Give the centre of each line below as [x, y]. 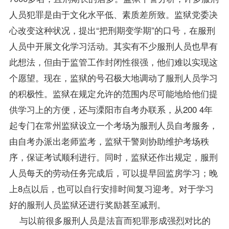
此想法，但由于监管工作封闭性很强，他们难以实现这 [113, 62]
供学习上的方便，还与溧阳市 [65, 109]
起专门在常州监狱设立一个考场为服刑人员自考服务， [113, 125]
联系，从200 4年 [180, 109]
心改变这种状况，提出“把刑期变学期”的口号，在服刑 [112, 30]
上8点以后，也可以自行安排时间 [72, 189]
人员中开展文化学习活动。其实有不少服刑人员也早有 [113, 46]
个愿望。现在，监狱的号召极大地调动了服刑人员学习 [113, 78]
